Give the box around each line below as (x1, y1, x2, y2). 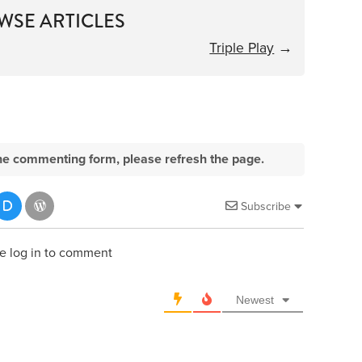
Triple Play (209, 39, 275, 57)
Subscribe (241, 199, 292, 213)
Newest (236, 293, 275, 306)
